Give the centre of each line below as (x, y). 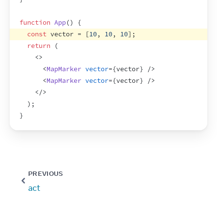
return (39, 46)
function (35, 23)
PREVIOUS (46, 173)
